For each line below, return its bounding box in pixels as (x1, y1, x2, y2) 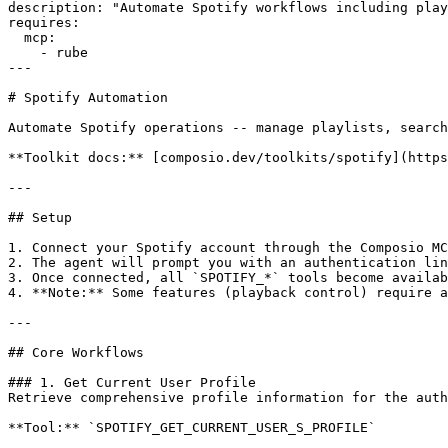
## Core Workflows (8, 344, 144, 360)
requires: (8, 14, 80, 30)
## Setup (8, 209, 72, 225)
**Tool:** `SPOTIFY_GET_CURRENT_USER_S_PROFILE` (8, 419, 376, 435)
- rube (8, 44, 88, 60)
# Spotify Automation (8, 89, 168, 105)
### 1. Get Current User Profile (8, 374, 256, 390)
